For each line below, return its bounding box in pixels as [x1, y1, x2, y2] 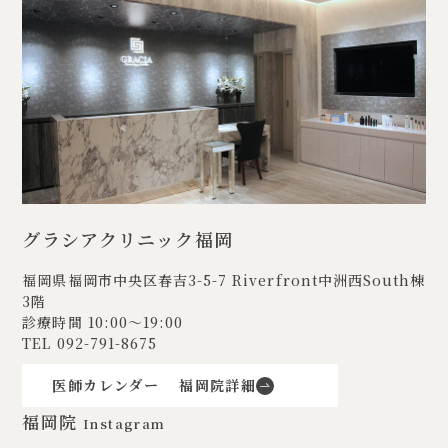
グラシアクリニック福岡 [22, 226, 234, 253]
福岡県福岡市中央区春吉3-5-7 [22, 270, 233, 291]
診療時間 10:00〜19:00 [22, 312, 184, 333]
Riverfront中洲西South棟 [232, 270, 426, 291]
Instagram [83, 414, 166, 434]
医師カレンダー [52, 375, 160, 396]
